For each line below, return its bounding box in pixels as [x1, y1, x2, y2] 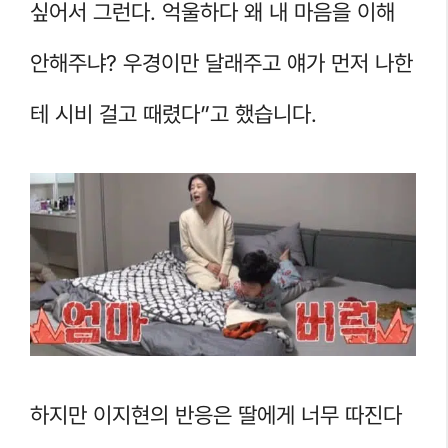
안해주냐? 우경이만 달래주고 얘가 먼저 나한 [30, 49, 413, 76]
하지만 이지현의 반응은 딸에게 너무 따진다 [30, 401, 402, 428]
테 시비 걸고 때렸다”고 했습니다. [30, 100, 317, 127]
